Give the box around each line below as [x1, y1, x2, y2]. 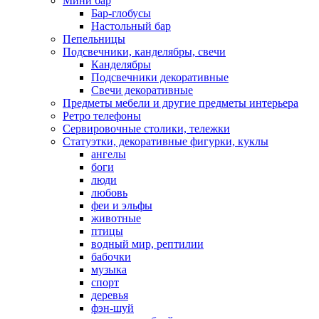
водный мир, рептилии [91, 238, 204, 250]
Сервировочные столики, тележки [63, 122, 230, 135]
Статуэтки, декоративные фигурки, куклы [63, 135, 268, 147]
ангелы [91, 148, 126, 160]
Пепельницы [63, 33, 125, 45]
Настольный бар [91, 20, 171, 32]
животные [91, 212, 141, 224]
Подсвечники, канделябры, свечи [63, 46, 226, 58]
